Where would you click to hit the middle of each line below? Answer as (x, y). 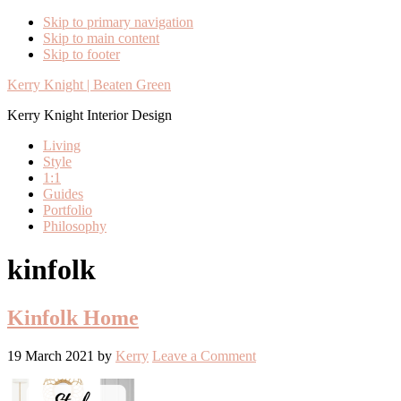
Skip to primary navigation (118, 22)
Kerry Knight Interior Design (90, 115)
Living (62, 145)
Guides (63, 194)
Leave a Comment (204, 355)
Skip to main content (101, 38)
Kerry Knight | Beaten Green (89, 85)
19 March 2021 (51, 355)
